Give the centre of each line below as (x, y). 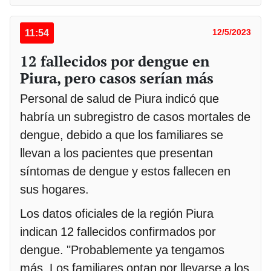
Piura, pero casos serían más (117, 78)
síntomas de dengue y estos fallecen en (125, 171)
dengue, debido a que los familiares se (122, 135)
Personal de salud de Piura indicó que (119, 98)
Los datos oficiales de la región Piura (117, 213)
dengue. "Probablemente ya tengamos (122, 250)
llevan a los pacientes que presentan (116, 153)
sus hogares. (54, 189)
